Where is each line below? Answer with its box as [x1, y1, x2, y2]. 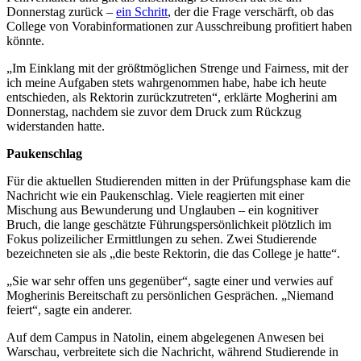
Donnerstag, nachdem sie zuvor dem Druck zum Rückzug [6, 105, 301, 119]
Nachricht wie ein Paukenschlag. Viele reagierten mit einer [6, 189, 304, 203]
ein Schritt [116, 5, 168, 19]
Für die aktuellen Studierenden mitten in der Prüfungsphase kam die [6, 174, 351, 189]
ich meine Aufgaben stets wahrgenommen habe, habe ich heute [6, 76, 326, 90]
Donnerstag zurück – [6, 5, 116, 19]
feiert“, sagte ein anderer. [6, 303, 132, 317]
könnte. [6, 34, 44, 48]
